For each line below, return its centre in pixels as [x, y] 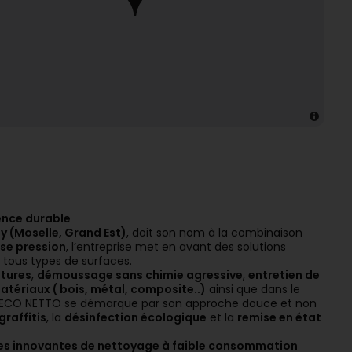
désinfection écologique [136, 317]
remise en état [279, 317]
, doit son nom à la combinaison [214, 233]
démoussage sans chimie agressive [140, 275]
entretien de [284, 275]
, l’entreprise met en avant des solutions [176, 247]
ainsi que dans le [253, 289]
